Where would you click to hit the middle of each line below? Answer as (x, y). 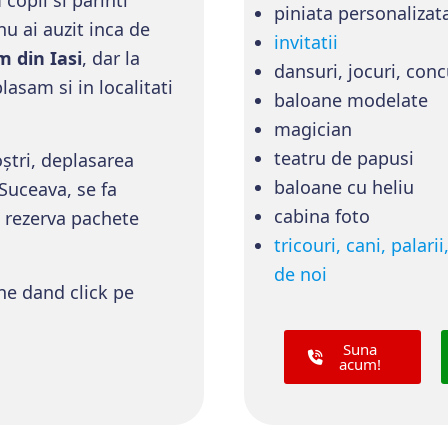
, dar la (111, 57)
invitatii (306, 42)
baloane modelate (351, 100)
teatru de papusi (344, 158)
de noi (300, 274)
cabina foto (322, 216)
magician (313, 129)
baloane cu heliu (344, 187)
